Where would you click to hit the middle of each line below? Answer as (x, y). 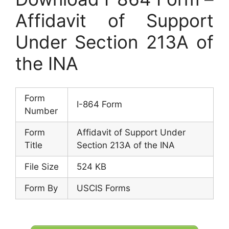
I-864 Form (99, 104)
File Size (42, 166)
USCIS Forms (104, 188)
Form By (41, 188)
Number (41, 111)
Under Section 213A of (114, 42)
